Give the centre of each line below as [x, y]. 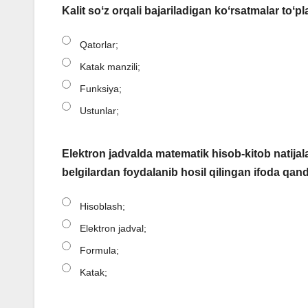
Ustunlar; [99, 111]
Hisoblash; [102, 207]
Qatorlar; [99, 45]
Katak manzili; [110, 67]
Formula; [99, 251]
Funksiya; [101, 89]
